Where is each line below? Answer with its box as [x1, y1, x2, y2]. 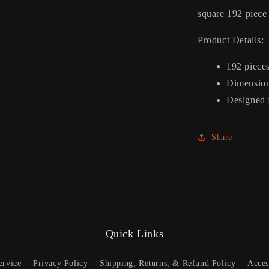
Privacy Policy [33, 259, 88, 268]
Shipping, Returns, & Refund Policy [100, 259, 236, 268]
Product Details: [198, 35, 264, 45]
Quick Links [105, 228, 164, 240]
